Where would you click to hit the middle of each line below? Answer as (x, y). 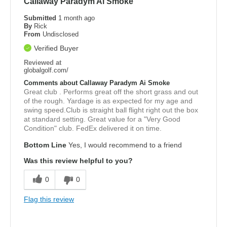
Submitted (41, 18)
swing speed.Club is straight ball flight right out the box (111, 110)
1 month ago (77, 18)
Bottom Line (45, 145)
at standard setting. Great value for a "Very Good (102, 119)
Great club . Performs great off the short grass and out (111, 91)
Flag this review (49, 199)
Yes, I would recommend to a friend (124, 145)
